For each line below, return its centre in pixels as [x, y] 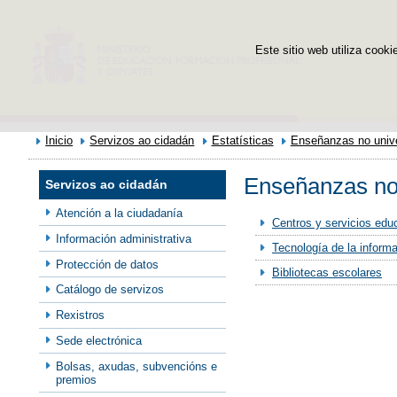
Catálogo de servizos [110, 290]
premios [77, 379]
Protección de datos [108, 264]
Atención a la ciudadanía [120, 213]
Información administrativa [124, 238]
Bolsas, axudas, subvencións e [137, 366]
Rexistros [81, 315]
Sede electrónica [99, 340]
